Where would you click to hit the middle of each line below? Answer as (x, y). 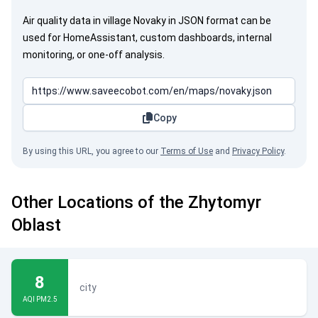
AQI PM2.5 (40, 299)
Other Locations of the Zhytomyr (136, 202)
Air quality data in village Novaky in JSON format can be (147, 21)
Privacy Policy (258, 151)
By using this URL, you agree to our (92, 151)
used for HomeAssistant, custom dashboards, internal (147, 38)
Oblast (36, 225)
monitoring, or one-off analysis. (94, 55)
